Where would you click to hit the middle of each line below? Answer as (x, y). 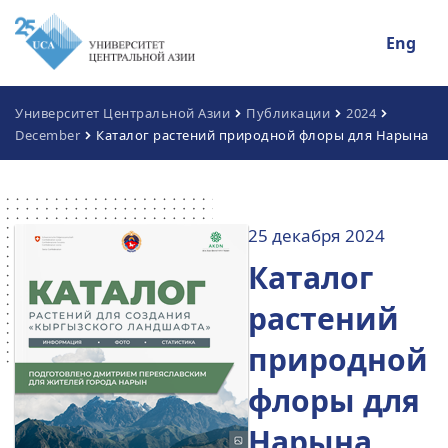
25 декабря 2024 (316, 235)
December (47, 135)
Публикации (288, 113)
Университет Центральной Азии (122, 113)
